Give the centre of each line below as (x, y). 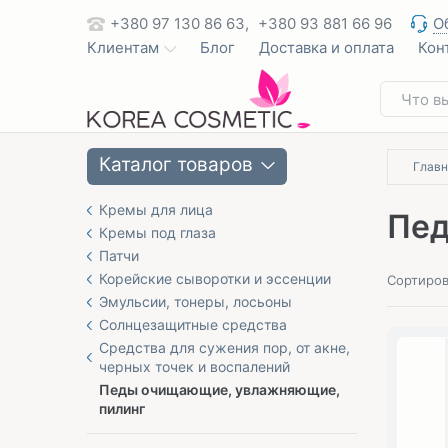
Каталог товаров (176, 164)
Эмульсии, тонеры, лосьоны (195, 301)
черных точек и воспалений (194, 366)
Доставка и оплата (326, 47)
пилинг (122, 408)
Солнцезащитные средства (193, 324)
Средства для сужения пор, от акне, (224, 347)
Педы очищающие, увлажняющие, (219, 389)
